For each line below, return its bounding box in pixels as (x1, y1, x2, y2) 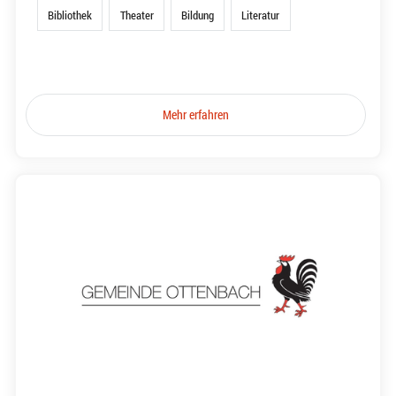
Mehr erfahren (163, 106, 230, 124)
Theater (119, 8, 154, 23)
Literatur (241, 8, 280, 23)
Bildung (180, 8, 214, 23)
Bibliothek (48, 8, 93, 23)
